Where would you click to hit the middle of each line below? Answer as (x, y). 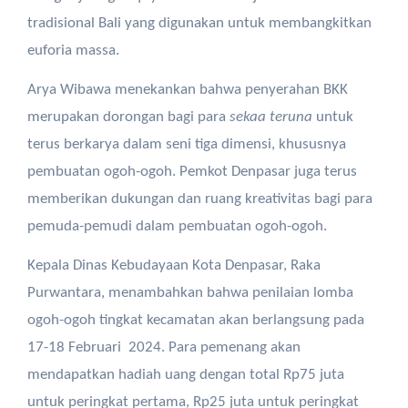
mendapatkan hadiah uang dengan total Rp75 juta (185, 375)
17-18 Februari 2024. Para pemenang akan (163, 347)
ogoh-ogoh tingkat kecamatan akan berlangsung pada (195, 320)
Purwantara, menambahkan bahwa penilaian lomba (190, 293)
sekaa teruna (270, 117)
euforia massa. (73, 51)
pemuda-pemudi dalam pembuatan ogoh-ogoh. (177, 226)
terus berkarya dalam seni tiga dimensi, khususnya (186, 144)
